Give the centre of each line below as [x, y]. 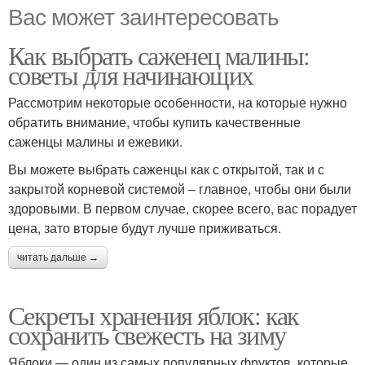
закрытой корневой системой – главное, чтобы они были [180, 189]
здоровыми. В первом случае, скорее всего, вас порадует [182, 209]
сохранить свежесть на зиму [147, 335]
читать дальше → [58, 258]
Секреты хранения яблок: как [154, 315]
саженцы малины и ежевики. [95, 142]
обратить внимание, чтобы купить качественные [154, 122]
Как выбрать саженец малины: [159, 55]
